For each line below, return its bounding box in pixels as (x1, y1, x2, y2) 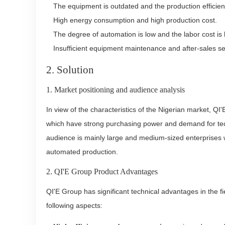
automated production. (46, 148, 118, 156)
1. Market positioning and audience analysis (46, 85, 185, 94)
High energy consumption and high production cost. (53, 16, 217, 24)
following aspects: (46, 201, 102, 209)
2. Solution (46, 64, 94, 76)
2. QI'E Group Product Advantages (46, 167, 158, 176)
